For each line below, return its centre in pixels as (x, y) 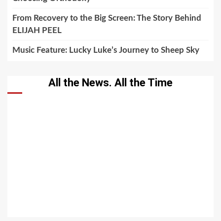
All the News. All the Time (110, 82)
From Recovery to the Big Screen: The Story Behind (107, 18)
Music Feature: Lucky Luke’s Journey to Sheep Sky (106, 50)
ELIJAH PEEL (37, 30)
